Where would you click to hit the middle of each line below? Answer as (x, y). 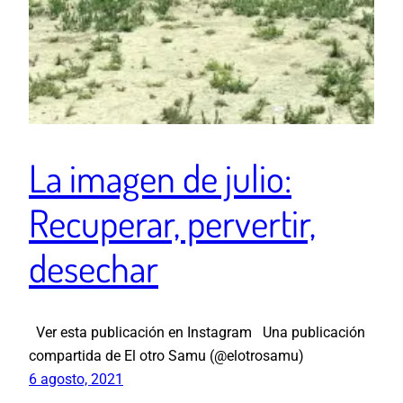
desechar (94, 267)
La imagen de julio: (160, 177)
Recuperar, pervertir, (172, 222)
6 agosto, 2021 (76, 380)
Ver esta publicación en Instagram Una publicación (197, 333)
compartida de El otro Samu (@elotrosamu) (166, 356)
